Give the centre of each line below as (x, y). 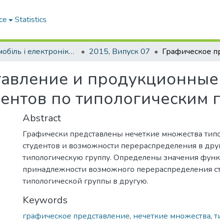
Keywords (45, 200)
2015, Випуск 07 (120, 52)
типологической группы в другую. (85, 181)
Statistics (31, 20)
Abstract (42, 118)
